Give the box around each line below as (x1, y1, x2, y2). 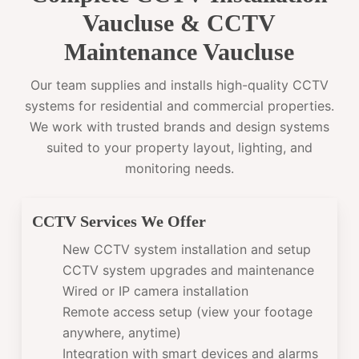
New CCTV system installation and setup (63, 240, 312, 257)
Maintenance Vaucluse (64, 38, 295, 66)
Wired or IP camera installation (63, 282, 249, 299)
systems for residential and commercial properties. (24, 98, 334, 115)
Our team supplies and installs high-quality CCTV (30, 77, 329, 94)
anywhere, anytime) (63, 324, 182, 341)
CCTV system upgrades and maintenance (63, 261, 315, 278)
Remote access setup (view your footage (63, 303, 313, 320)
